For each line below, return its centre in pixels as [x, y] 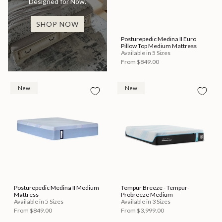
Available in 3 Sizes [146, 201]
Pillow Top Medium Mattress [159, 46]
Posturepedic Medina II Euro [159, 39]
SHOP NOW [57, 24]
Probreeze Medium [147, 194]
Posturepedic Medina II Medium [56, 187]
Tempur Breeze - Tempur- [155, 187]
